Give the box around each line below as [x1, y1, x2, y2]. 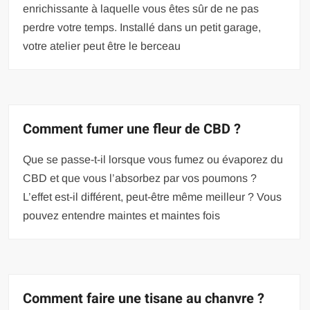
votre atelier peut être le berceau [23, 39, 181, 52]
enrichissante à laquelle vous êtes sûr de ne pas [23, 2, 259, 15]
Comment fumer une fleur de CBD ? [23, 118, 241, 139]
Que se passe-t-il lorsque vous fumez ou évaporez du [23, 153, 284, 165]
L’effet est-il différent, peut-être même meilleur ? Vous [23, 190, 282, 203]
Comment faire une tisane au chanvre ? [23, 288, 265, 309]
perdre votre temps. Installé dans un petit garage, [23, 21, 262, 33]
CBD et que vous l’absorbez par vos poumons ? [23, 172, 257, 184]
